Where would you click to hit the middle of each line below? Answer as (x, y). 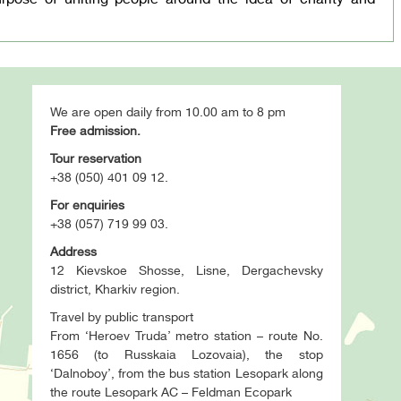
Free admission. (95, 131)
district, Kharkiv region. (115, 290)
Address (73, 252)
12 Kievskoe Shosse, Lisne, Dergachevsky (186, 271)
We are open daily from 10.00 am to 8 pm (167, 112)
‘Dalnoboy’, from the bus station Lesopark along (186, 374)
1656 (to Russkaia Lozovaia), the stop (186, 355)
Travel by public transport (121, 317)
